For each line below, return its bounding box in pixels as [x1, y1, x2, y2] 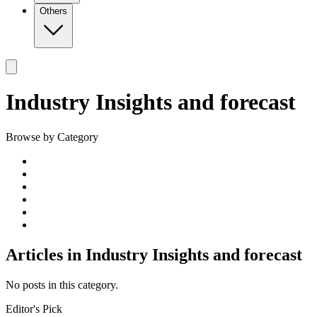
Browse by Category [6, 130, 98, 143]
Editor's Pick [6, 302, 62, 315]
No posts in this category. [6, 278, 118, 291]
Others [40, 6, 67, 16]
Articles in [6, 245, 86, 264]
